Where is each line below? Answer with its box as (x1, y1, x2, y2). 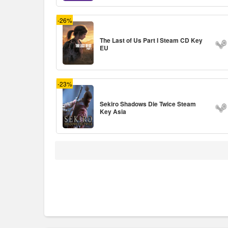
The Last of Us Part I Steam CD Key (100, 35, 203, 45)
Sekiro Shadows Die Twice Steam (100, 99, 196, 108)
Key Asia (100, 106, 126, 116)
